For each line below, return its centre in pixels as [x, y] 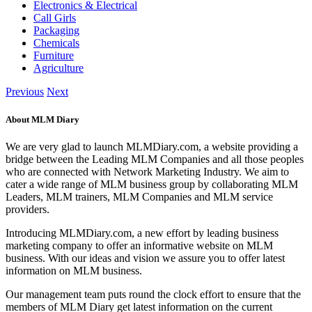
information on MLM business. [74, 270]
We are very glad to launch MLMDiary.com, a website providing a [152, 146]
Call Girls [55, 18]
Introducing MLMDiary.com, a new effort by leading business [142, 233]
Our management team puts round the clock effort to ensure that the [153, 294]
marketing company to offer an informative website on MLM [139, 245]
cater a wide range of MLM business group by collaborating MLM [152, 184]
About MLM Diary [42, 119]
